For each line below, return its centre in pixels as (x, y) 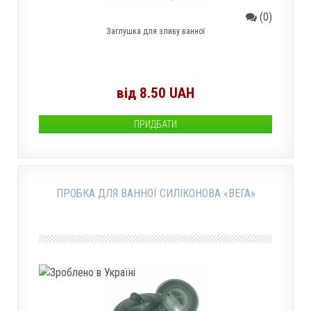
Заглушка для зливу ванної (155, 31)
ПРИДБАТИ (155, 124)
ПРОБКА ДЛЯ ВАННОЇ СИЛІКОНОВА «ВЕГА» (155, 193)
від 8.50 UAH (155, 93)
